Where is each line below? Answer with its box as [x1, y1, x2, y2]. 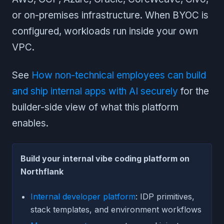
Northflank [20, 166, 63, 176]
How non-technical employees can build [31, 69, 206, 81]
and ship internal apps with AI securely [12, 85, 178, 97]
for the [178, 85, 209, 97]
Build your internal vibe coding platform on [20, 153, 189, 163]
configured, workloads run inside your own [12, 25, 198, 37]
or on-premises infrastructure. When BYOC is [12, 9, 208, 21]
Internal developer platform [30, 191, 135, 201]
